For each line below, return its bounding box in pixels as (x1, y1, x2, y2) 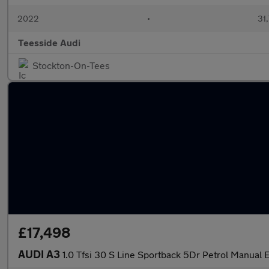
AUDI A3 (18, 247, 62, 261)
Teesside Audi (18, 37, 80, 48)
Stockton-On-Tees (32, 59, 110, 71)
